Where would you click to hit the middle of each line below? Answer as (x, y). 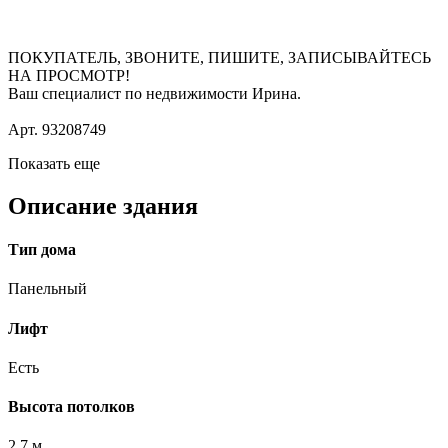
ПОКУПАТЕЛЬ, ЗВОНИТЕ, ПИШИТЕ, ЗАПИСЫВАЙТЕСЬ (219, 57)
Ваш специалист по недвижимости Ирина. (154, 93)
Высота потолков (71, 407)
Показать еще (54, 163)
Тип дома (42, 249)
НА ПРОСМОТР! (69, 75)
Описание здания (103, 205)
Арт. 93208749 (57, 129)
